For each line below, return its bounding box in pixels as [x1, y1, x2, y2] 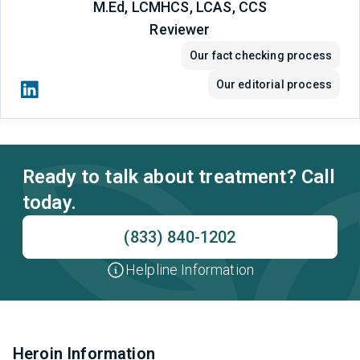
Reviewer [149, 21, 211, 39]
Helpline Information [125, 261, 255, 279]
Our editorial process [215, 78, 332, 92]
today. [22, 191, 76, 215]
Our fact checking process [190, 49, 332, 63]
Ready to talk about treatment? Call [22, 166, 336, 189]
